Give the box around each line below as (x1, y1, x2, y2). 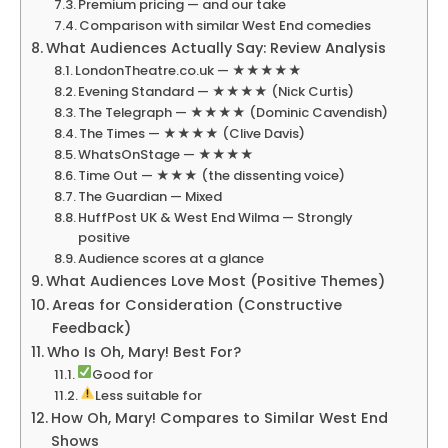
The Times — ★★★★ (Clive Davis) (79, 124, 306, 144)
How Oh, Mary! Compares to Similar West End (50, 408, 388, 429)
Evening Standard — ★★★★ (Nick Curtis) (78, 82, 355, 102)
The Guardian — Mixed (78, 187, 223, 207)
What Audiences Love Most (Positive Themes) (45, 271, 385, 292)
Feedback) (51, 318, 131, 339)
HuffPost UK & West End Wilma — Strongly (78, 208, 354, 228)
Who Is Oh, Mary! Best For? (46, 342, 241, 363)
